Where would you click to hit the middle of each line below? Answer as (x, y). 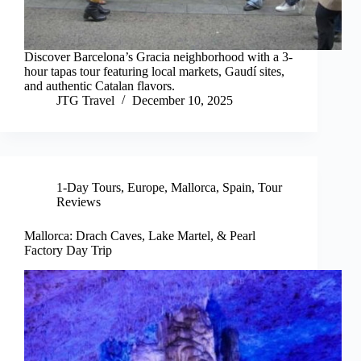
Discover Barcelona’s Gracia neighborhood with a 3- (158, 57)
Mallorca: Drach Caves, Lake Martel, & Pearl (140, 236)
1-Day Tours (89, 188)
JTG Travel (85, 101)
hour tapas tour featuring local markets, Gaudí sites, (154, 72)
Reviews (79, 202)
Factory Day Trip (68, 251)
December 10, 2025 (183, 101)
